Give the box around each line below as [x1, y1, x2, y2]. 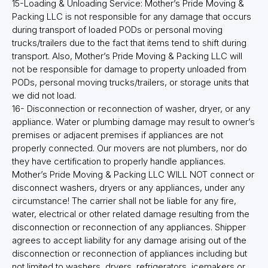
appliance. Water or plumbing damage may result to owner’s [12, 116, 255, 128]
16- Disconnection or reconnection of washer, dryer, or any [12, 103, 250, 115]
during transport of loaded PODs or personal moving [12, 24, 223, 36]
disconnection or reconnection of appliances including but [12, 248, 247, 260]
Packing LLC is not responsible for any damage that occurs [12, 11, 251, 23]
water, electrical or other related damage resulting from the [12, 208, 249, 220]
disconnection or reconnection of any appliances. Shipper [12, 221, 246, 233]
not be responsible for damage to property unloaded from [12, 63, 246, 75]
